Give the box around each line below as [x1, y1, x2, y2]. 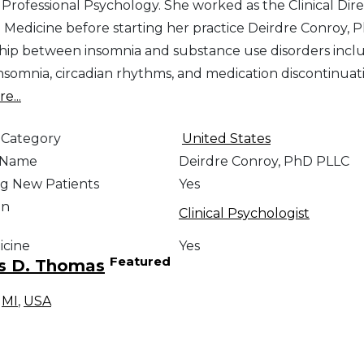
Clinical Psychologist [178, 206, 310, 222]
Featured [110, 253, 171, 269]
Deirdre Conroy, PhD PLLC [178, 154, 349, 170]
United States [181, 131, 271, 147]
